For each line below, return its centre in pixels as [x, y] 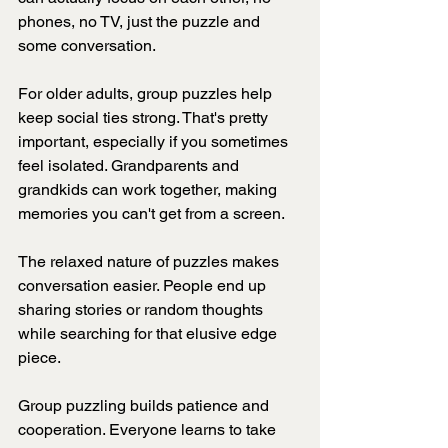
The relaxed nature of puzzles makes [150, 262]
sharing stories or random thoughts [142, 310]
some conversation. [87, 46]
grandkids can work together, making [149, 190]
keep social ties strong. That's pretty [145, 118]
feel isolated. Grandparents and [130, 166]
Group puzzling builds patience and [145, 406]
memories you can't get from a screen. [151, 214]
